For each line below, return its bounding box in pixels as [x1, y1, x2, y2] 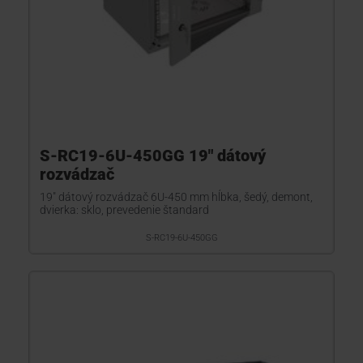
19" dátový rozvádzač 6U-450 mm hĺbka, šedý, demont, [40, 190, 313, 203]
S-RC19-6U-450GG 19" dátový [40, 146, 266, 165]
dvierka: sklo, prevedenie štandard [40, 203, 209, 216]
